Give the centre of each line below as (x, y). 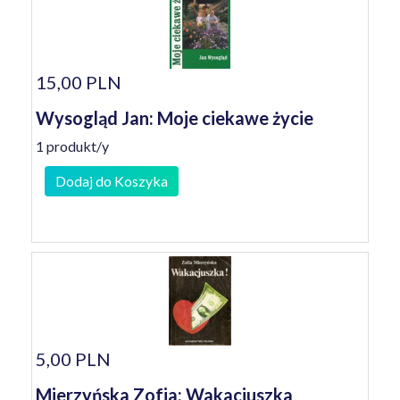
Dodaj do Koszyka (112, 181)
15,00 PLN (79, 82)
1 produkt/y (72, 146)
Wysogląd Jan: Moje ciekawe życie (175, 118)
